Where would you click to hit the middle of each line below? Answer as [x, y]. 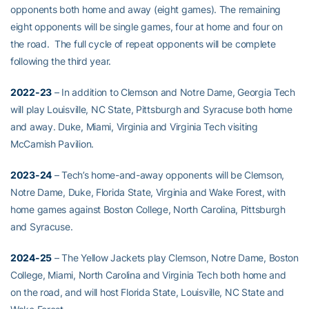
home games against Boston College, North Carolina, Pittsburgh [148, 210]
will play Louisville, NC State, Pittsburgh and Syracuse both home [151, 110]
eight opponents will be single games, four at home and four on [147, 27]
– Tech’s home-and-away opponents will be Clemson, [168, 175]
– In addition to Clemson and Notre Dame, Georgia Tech [173, 92]
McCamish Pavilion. [52, 144]
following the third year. [61, 61]
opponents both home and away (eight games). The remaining [146, 10]
